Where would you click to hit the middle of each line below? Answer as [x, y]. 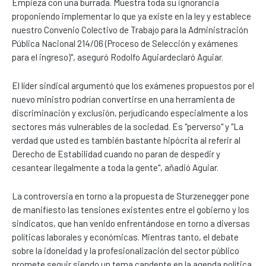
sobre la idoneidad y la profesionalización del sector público [126, 250]
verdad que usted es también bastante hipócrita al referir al [126, 140]
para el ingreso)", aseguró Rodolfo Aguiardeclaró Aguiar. [118, 57]
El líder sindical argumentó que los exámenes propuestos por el [133, 85]
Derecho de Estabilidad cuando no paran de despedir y [116, 153]
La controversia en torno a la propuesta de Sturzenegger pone [131, 196]
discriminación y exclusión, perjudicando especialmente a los [130, 113]
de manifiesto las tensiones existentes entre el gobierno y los [131, 209]
